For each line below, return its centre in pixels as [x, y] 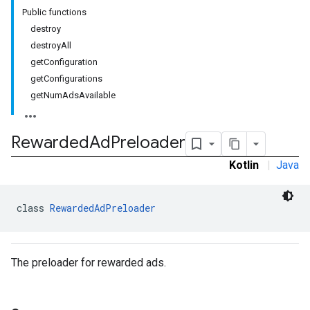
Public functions [54, 12]
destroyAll [51, 45]
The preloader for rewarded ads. [89, 263]
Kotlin [244, 165]
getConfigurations [66, 79]
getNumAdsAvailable [73, 95]
